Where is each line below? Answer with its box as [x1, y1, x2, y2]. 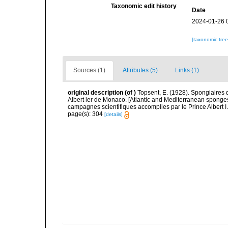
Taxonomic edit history [111, 3, 177, 10]
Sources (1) [73, 67, 105, 74]
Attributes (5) [123, 67, 158, 74]
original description [68, 89, 123, 97]
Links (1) [175, 67, 199, 74]
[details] [104, 111, 123, 118]
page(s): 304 [68, 110, 104, 118]
